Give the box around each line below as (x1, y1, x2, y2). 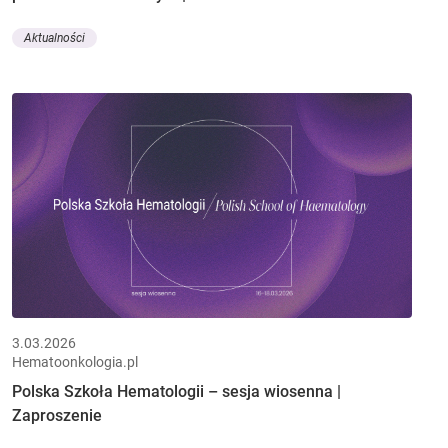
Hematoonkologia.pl (12, 353, 138, 370)
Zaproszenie (12, 405, 102, 425)
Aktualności (24, 31, 85, 46)
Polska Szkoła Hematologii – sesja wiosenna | (12, 381, 341, 401)
